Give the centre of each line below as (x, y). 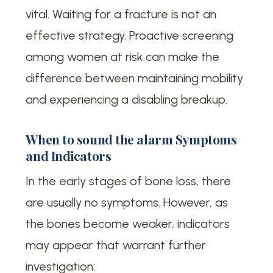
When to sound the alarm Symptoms (131, 139)
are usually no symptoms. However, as (127, 202)
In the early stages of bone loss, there (129, 181)
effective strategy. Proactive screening (130, 36)
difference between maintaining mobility (135, 78)
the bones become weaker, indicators (128, 223)
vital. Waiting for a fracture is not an (121, 14)
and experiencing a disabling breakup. (127, 100)
